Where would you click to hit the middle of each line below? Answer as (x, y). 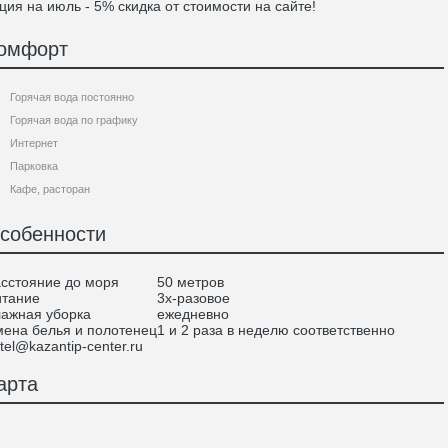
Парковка (34, 166)
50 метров (190, 282)
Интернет (34, 143)
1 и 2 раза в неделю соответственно (276, 330)
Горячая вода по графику (74, 120)
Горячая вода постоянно (72, 97)
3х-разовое (193, 298)
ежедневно (193, 314)
